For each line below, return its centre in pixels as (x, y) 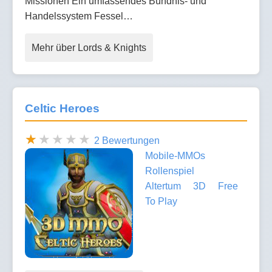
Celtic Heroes (62, 108)
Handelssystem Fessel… (79, 16)
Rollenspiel (170, 171)
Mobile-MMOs (175, 156)
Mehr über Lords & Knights (89, 47)
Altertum (163, 186)
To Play (161, 202)
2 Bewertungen (127, 141)
